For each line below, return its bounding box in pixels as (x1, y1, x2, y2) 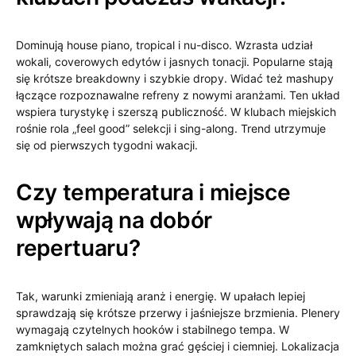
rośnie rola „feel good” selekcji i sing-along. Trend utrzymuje (16, 122, 326, 135)
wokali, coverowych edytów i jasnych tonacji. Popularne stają (16, 55, 333, 68)
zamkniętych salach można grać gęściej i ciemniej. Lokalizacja (16, 339, 339, 353)
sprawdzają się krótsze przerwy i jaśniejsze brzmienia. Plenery (16, 306, 340, 319)
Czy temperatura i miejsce (16, 179, 291, 206)
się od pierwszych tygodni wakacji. (16, 138, 198, 152)
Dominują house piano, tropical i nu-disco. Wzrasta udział (16, 38, 312, 52)
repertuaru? (16, 234, 141, 261)
